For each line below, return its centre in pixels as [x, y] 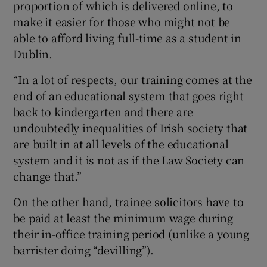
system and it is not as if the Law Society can [129, 159]
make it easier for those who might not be [122, 21]
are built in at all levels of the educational [121, 143]
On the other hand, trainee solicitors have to [128, 201]
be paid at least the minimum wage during [123, 217]
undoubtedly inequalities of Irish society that [131, 127]
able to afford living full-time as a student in [128, 37]
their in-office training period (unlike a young [131, 233]
